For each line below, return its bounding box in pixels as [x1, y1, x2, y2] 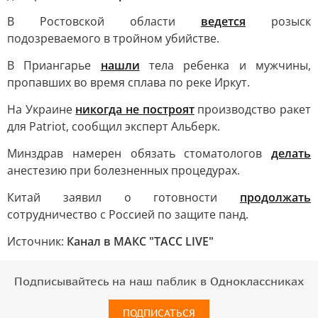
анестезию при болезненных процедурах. [7, 163, 240, 178]
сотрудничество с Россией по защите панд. [7, 207, 248, 222]
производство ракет [194, 102, 312, 117]
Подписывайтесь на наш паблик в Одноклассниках [14, 275, 304, 288]
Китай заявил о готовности [7, 190, 240, 205]
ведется [201, 13, 246, 29]
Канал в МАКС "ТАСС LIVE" [67, 234, 214, 249]
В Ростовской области [7, 13, 201, 29]
